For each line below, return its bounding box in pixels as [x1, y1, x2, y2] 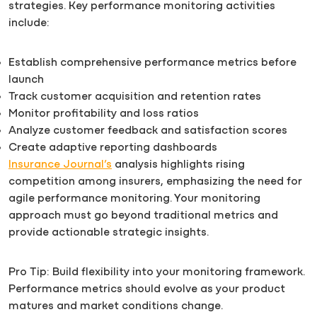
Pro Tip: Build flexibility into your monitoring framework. [8, 267, 305, 279]
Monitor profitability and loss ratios [8, 108, 199, 120]
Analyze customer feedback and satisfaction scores [8, 125, 287, 137]
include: [8, 18, 50, 30]
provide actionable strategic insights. [8, 227, 209, 239]
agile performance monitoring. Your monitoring [8, 193, 260, 205]
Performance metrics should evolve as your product [8, 284, 285, 296]
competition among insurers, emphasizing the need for [8, 176, 302, 188]
